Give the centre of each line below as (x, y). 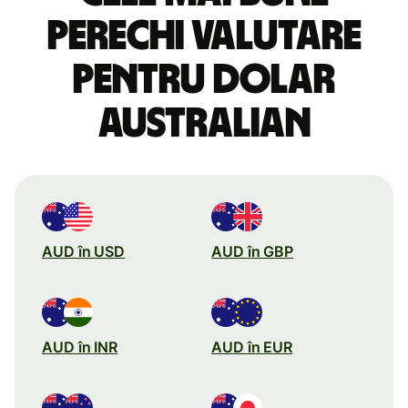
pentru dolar (204, 80)
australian (204, 123)
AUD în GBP (253, 251)
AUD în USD (84, 251)
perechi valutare (204, 36)
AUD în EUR (252, 347)
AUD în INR (80, 347)
